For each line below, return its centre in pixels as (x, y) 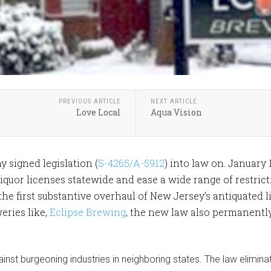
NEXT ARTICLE (174, 102)
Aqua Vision (176, 113)
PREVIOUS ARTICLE (90, 102)
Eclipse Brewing (88, 212)
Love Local (98, 113)
